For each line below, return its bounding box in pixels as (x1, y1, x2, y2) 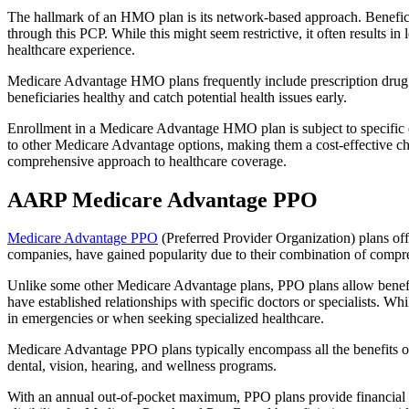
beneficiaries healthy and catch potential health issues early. (7, 89, 347, 105)
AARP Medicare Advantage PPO (7, 187, 318, 212)
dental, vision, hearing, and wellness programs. (7, 358, 277, 374)
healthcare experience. (7, 41, 135, 58)
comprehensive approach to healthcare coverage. (7, 152, 287, 169)
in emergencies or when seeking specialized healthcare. (7, 310, 324, 327)
